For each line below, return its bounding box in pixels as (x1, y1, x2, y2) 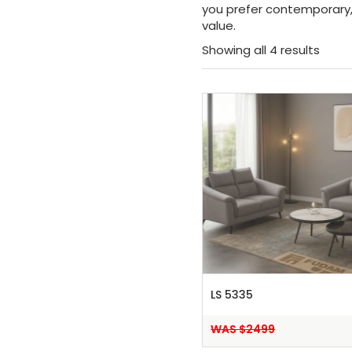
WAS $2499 (211, 321, 276, 338)
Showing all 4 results (201, 42, 320, 59)
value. (201, 17, 236, 35)
